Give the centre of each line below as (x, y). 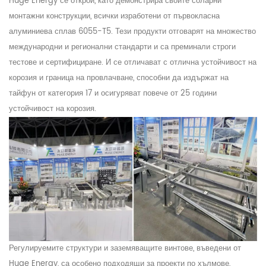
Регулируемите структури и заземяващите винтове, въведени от (125, 249)
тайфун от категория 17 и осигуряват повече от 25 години (113, 93)
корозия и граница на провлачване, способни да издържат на (119, 78)
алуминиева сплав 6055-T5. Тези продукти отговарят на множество (132, 31)
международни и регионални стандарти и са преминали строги (122, 47)
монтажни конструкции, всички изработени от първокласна (114, 16)
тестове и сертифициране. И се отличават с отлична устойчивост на (133, 62)
